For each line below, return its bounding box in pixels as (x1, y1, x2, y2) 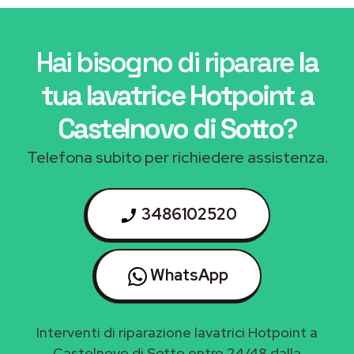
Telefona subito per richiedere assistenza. (26, 146, 328, 168)
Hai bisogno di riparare (36, 44, 299, 80)
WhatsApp (147, 264, 228, 285)
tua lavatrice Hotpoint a (40, 77, 314, 113)
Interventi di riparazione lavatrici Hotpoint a (36, 322, 318, 341)
